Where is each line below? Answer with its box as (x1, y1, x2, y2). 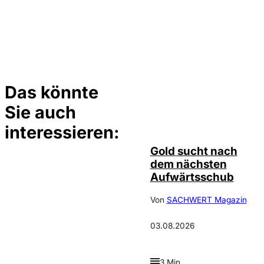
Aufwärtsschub (150, 170, 234, 184)
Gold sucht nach (150, 144, 237, 159)
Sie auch (5, 102, 76, 123)
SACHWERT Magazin (166, 194, 247, 204)
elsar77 (183, 114, 204, 121)
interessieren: (5, 122, 120, 143)
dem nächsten (150, 157, 227, 171)
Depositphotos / (183, 108, 227, 115)
